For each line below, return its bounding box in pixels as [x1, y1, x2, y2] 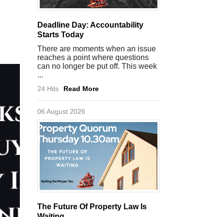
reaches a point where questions [37, 53, 149, 62]
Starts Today [37, 31, 84, 39]
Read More [63, 85, 99, 93]
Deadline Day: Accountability [37, 21, 143, 29]
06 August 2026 [37, 108, 85, 115]
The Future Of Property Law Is [37, 202, 147, 211]
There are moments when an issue [37, 45, 156, 53]
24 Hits [37, 85, 59, 93]
